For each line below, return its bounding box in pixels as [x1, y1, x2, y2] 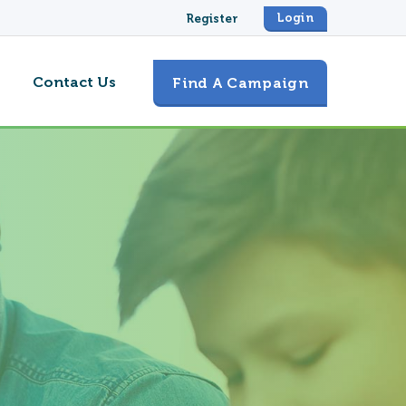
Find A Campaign [172, 74, 308, 92]
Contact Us [33, 73, 117, 91]
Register [185, 12, 238, 25]
